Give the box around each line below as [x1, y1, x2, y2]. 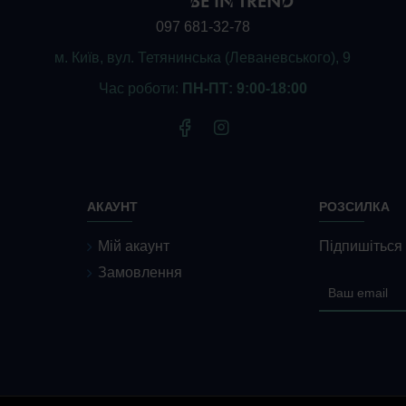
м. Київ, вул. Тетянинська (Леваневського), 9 [54, 50, 352, 65]
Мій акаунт [98, 238, 169, 254]
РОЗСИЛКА [319, 199, 390, 214]
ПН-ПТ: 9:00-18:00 [181, 81, 307, 96]
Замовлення [98, 265, 182, 280]
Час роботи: [98, 81, 182, 96]
